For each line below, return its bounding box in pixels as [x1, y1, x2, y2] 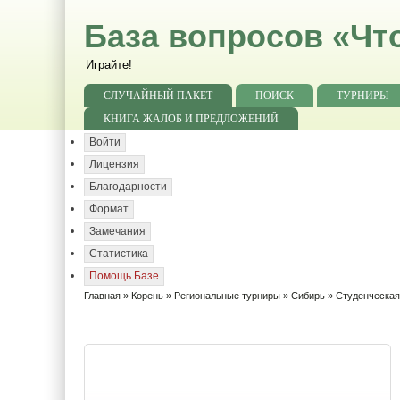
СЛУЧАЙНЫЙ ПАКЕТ [104, 89, 212, 102]
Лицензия [89, 158, 139, 171]
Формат [89, 203, 129, 215]
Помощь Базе [89, 270, 159, 282]
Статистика [89, 247, 148, 260]
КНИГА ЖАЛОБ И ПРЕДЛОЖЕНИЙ [104, 112, 279, 125]
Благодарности [89, 180, 167, 193]
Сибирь [291, 290, 325, 301]
